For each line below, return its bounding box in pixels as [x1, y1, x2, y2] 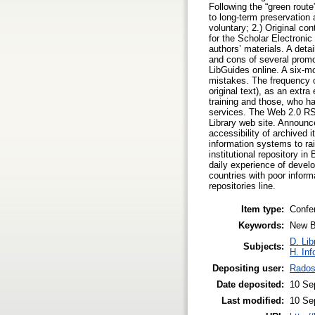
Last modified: [221, 295, 284, 306]
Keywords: [238, 219, 284, 231]
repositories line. [209, 180, 276, 191]
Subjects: [243, 240, 284, 252]
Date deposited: [217, 278, 284, 290]
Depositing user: [212, 262, 284, 274]
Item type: [241, 203, 284, 214]
